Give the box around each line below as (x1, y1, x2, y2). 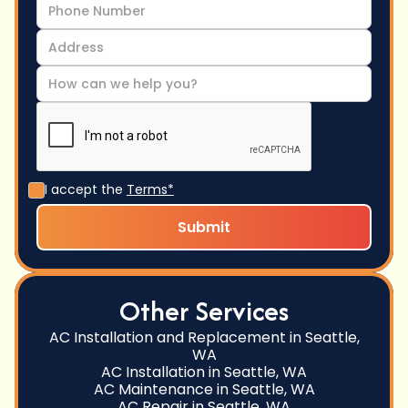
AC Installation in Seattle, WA (101, 362, 307, 383)
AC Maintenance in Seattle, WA (93, 379, 315, 401)
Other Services (119, 291, 289, 331)
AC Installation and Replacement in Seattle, (48, 327, 360, 349)
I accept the (45, 180, 127, 199)
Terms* (127, 180, 174, 199)
